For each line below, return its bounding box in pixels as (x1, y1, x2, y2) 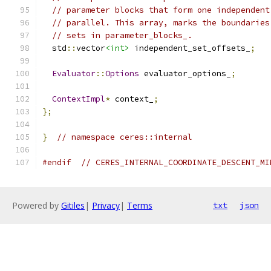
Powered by (12, 200, 61, 211)
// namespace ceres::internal (57, 132, 192, 142)
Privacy (92, 200, 120, 211)
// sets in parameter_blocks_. (52, 30, 192, 41)
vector (76, 43, 105, 53)
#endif (42, 157, 71, 168)
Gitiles (61, 200, 85, 211)
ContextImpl (52, 94, 105, 104)
